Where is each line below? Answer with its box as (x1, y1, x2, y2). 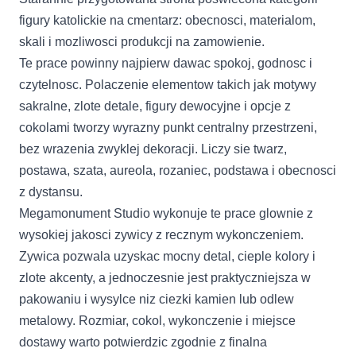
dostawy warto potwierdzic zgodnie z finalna (19, 335, 267, 349)
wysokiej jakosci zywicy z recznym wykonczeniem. (19, 228, 304, 242)
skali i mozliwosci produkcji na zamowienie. (19, 35, 265, 48)
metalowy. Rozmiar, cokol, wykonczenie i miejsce (19, 314, 296, 327)
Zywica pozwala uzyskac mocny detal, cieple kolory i (19, 250, 315, 263)
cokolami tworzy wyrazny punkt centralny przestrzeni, (19, 121, 317, 134)
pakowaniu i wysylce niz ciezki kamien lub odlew (19, 292, 294, 306)
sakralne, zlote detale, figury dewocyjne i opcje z (19, 99, 291, 113)
